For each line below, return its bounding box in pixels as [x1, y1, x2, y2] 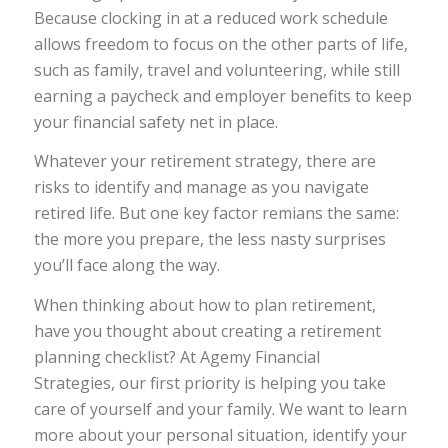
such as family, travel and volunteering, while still [33, 58, 400, 81]
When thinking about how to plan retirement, [33, 293, 376, 316]
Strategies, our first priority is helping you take [33, 371, 386, 394]
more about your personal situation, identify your [33, 423, 407, 446]
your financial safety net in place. [33, 110, 278, 133]
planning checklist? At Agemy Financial [33, 345, 320, 368]
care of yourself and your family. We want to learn [33, 397, 407, 420]
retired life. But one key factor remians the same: [33, 202, 399, 225]
